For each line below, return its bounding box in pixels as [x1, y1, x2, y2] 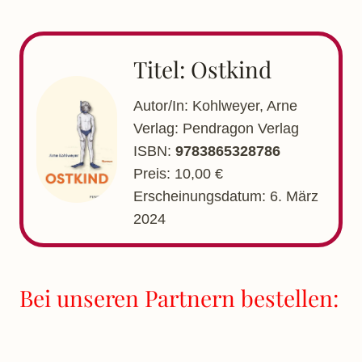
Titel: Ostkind [133, 53, 271, 84]
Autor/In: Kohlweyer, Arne [133, 97, 297, 114]
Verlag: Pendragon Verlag [133, 120, 299, 137]
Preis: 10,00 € [133, 165, 223, 182]
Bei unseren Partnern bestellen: [19, 282, 339, 313]
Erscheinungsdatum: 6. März [133, 187, 318, 204]
